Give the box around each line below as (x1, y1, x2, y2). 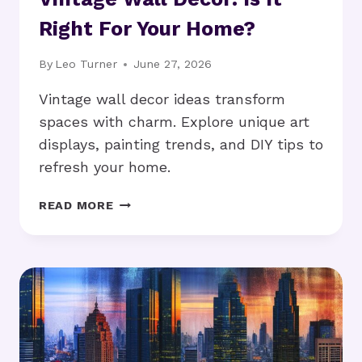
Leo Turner (55, 57, 118, 71)
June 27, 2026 (133, 57, 213, 71)
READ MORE (39, 199, 114, 213)
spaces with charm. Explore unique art (39, 113, 309, 131)
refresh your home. (39, 158, 170, 176)
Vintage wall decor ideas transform (39, 90, 285, 108)
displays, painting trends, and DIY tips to (39, 136, 323, 154)
